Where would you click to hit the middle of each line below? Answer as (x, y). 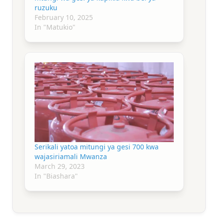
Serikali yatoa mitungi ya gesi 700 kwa (97, 146)
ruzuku (46, 8)
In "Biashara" (56, 176)
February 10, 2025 (64, 18)
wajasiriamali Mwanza (71, 156)
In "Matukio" (55, 27)
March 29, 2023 (60, 166)
